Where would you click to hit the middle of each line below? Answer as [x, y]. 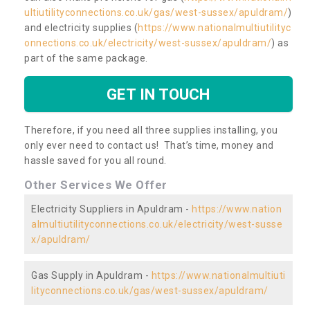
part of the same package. [87, 58]
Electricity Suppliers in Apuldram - [111, 209]
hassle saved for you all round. [95, 160]
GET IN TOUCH [158, 94]
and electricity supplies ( [81, 27]
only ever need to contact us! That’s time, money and [149, 145]
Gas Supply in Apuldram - [91, 275]
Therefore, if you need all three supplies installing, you [151, 130]
